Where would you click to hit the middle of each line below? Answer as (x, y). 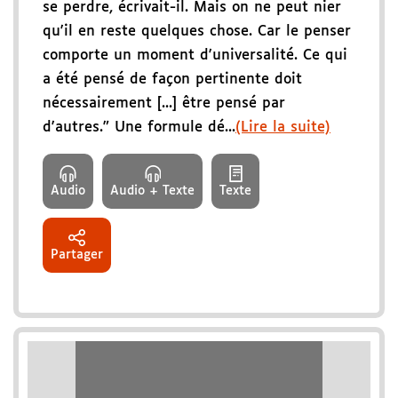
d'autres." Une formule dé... (139, 128)
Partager (77, 255)
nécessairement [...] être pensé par (164, 104)
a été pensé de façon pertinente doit (172, 80)
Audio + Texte (152, 191)
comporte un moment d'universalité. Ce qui (195, 56)
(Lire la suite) (283, 128)
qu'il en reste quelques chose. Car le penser (197, 32)
